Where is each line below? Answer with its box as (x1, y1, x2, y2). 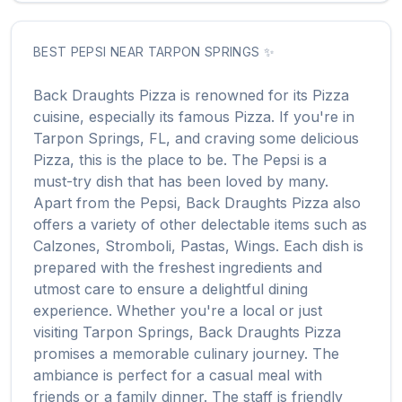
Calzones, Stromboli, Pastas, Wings (33, 237, 275, 255)
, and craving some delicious (166, 129, 359, 147)
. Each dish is (275, 237, 363, 255)
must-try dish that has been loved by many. (33, 172, 328, 190)
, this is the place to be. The (70, 151, 263, 169)
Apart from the (33, 194, 140, 212)
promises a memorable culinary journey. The (33, 345, 339, 363)
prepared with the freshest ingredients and (33, 258, 322, 276)
